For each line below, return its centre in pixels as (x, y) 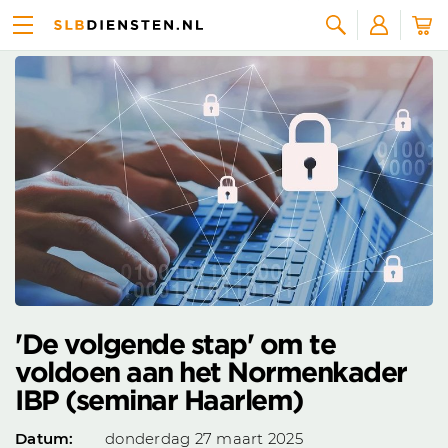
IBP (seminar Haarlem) (159, 400)
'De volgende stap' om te (175, 344)
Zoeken (44, 78)
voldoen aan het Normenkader (211, 372)
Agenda (75, 28)
